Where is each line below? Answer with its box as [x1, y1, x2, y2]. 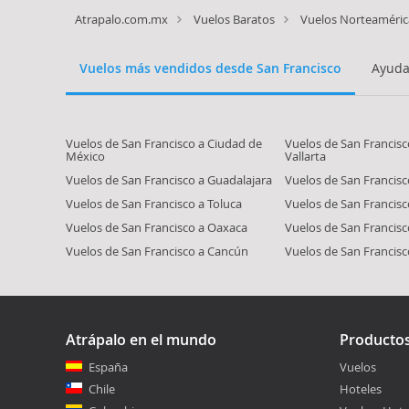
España [89, 359, 128, 375]
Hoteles [340, 381, 382, 397]
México [66, 148, 105, 164]
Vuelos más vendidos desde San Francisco [79, 59, 341, 77]
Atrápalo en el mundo [66, 330, 216, 350]
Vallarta [285, 148, 327, 164]
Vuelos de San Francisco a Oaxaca [66, 219, 247, 236]
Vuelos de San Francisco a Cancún [66, 243, 248, 259]
